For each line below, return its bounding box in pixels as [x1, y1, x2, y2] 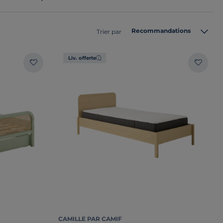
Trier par [97, 27, 121, 35]
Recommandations [131, 27, 191, 35]
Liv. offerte [68, 54, 96, 61]
